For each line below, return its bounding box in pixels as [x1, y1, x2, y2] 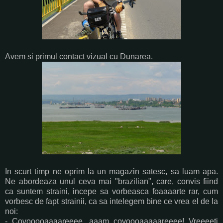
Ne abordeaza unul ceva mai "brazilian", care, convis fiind [5, 177, 218, 186]
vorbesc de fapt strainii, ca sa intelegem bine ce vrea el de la [5, 197, 218, 206]
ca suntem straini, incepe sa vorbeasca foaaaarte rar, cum [5, 187, 218, 196]
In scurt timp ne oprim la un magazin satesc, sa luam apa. [5, 167, 218, 176]
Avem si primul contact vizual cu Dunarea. [5, 52, 153, 61]
